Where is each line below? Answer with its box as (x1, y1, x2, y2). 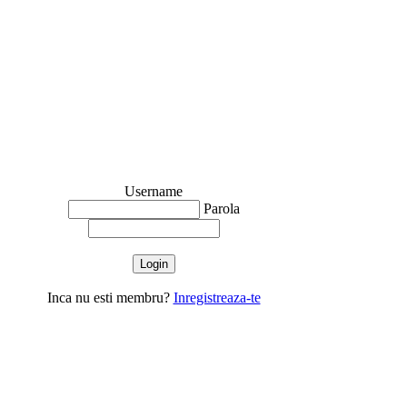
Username (124, 184, 183, 200)
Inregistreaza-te (173, 290, 261, 306)
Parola (199, 201, 240, 217)
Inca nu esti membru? (46, 290, 174, 306)
